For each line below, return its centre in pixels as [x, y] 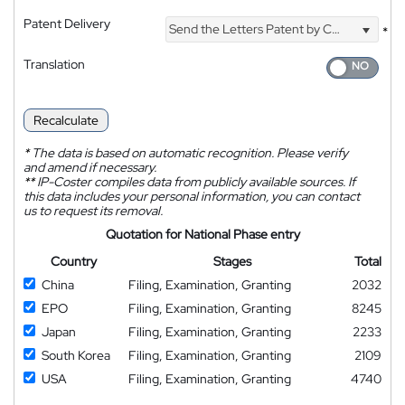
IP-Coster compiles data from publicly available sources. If [195, 182]
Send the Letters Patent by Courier [250, 29]
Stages [232, 261]
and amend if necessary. [90, 167]
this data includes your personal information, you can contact [192, 196]
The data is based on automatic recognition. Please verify [188, 153]
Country [74, 261]
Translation [54, 64]
